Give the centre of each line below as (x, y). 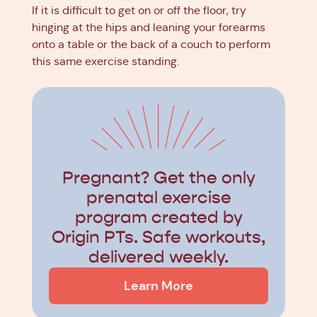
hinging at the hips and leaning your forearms (149, 27)
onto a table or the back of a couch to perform (151, 44)
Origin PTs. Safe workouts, (158, 237)
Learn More (158, 285)
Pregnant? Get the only (158, 178)
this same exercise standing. (105, 61)
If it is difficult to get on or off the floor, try (139, 10)
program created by (158, 217)
